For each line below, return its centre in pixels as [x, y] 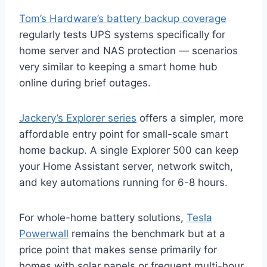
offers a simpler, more [190, 118]
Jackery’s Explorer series [78, 118]
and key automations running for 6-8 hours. [123, 183]
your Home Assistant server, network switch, [126, 167]
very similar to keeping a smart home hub [118, 67]
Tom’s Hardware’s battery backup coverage [123, 19]
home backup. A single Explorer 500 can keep [129, 150]
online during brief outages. [85, 83]
